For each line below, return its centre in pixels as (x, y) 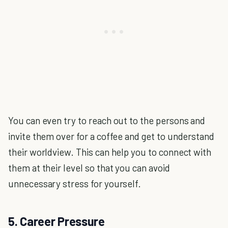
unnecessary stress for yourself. (75, 184)
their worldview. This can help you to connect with (110, 152)
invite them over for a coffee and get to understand (111, 136)
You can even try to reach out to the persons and (107, 121)
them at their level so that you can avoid (89, 168)
